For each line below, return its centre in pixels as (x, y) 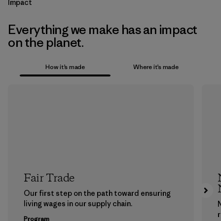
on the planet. (46, 42)
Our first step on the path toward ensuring (97, 193)
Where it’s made (156, 67)
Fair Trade (49, 178)
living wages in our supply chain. (78, 203)
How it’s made (65, 67)
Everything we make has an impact (103, 30)
